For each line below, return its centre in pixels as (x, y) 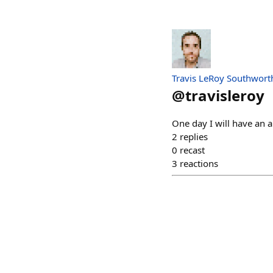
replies (194, 136)
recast (192, 150)
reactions (199, 163)
